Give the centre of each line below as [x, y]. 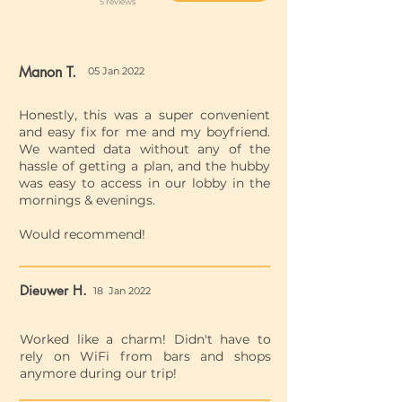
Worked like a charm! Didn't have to [145, 339]
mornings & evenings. [87, 200]
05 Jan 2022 [116, 71]
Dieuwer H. [53, 290]
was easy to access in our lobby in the [144, 183]
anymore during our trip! [98, 373]
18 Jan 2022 [122, 291]
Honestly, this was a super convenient [144, 115]
